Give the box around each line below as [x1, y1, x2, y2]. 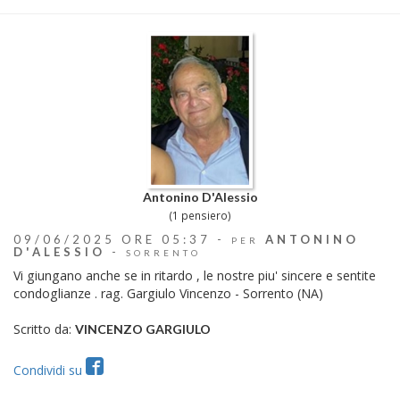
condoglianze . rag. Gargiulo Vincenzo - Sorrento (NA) [13, 284, 323, 302]
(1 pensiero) [169, 207, 231, 223]
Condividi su [13, 361, 86, 379]
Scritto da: [13, 320, 75, 337]
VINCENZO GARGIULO [75, 321, 211, 337]
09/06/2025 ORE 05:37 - [13, 231, 231, 246]
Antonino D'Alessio [142, 188, 258, 204]
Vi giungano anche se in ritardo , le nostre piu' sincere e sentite [13, 266, 376, 284]
